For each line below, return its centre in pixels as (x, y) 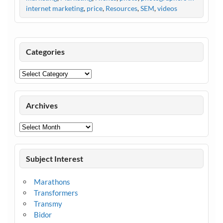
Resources (121, 8)
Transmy (48, 203)
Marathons (52, 181)
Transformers (56, 192)
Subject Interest (55, 158)
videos (167, 8)
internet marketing (55, 8)
